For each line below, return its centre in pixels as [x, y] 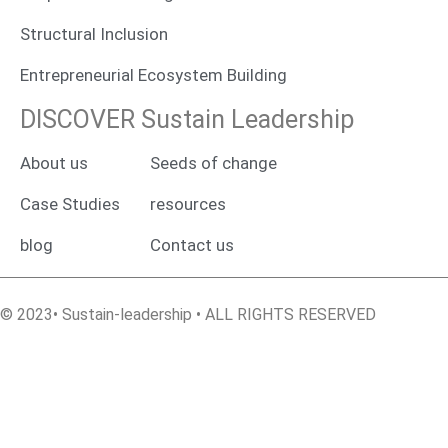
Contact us [192, 245]
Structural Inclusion [94, 34]
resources [188, 204]
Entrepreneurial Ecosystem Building [153, 75]
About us [54, 163]
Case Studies [70, 204]
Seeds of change [213, 163]
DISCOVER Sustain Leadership [187, 119]
